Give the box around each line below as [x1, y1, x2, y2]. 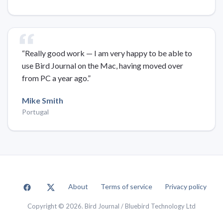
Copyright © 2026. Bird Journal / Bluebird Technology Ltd [27, 202, 196, 210]
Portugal [22, 107, 49, 116]
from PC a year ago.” [22, 73, 91, 83]
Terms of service [101, 182, 152, 191]
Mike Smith [22, 95, 63, 105]
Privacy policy [165, 182, 207, 191]
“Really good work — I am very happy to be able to [22, 48, 192, 58]
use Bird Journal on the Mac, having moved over [22, 60, 183, 70]
